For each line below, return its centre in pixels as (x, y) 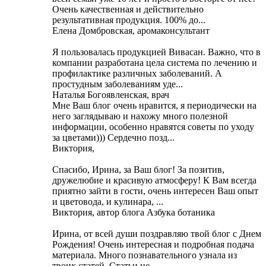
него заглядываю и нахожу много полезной (140, 116)
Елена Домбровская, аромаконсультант (131, 30)
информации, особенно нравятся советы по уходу (153, 126)
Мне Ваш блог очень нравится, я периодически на (154, 105)
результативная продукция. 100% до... (129, 20)
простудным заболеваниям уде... (118, 84)
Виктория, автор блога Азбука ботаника (134, 212)
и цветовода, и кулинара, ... (108, 201)
